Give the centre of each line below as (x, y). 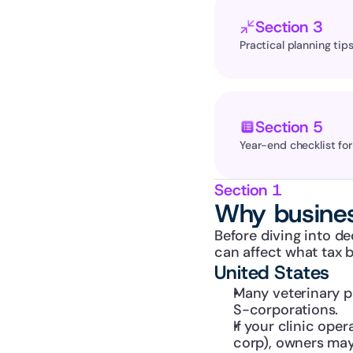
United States (272, 273)
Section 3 (290, 27)
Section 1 (249, 190)
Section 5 (290, 127)
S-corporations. (286, 310)
